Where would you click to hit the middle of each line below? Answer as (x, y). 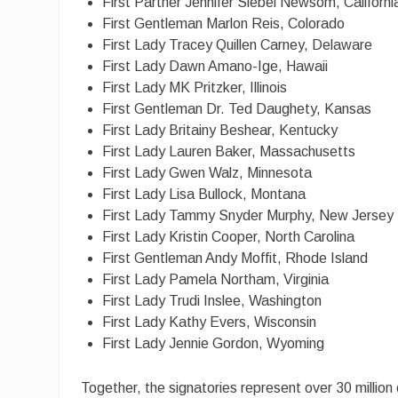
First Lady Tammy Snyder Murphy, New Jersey (248, 215)
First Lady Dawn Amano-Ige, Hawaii (215, 66)
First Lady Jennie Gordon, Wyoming (214, 343)
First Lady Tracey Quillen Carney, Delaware (238, 45)
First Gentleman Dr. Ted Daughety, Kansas (237, 109)
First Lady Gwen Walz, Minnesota (207, 173)
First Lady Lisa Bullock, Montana (204, 194)
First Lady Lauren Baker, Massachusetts (229, 151)
